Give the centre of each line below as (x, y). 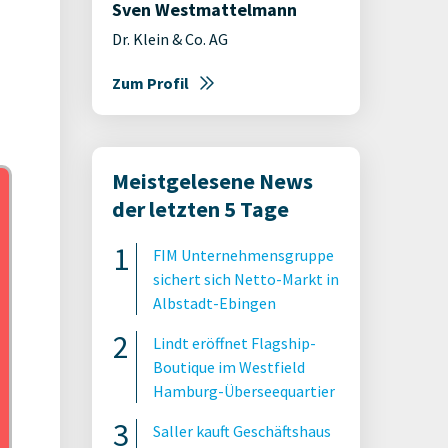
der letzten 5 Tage (200, 209)
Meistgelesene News (212, 181)
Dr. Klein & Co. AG (170, 39)
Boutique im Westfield (229, 367)
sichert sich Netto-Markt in (246, 279)
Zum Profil (150, 83)
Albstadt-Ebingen (214, 303)
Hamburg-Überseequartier (244, 391)
